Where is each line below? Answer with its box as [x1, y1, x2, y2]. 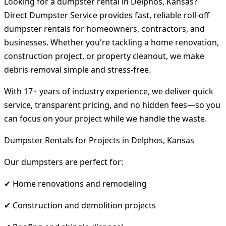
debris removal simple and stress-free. [4, 64, 151, 75]
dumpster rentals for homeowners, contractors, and [4, 23, 205, 34]
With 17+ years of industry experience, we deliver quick [4, 85, 213, 97]
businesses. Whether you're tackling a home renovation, [4, 36, 219, 48]
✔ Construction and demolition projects [4, 199, 156, 211]
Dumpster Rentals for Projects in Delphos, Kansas [4, 134, 194, 146]
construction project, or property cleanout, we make [4, 50, 204, 62]
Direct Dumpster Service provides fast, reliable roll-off [4, 9, 209, 21]
